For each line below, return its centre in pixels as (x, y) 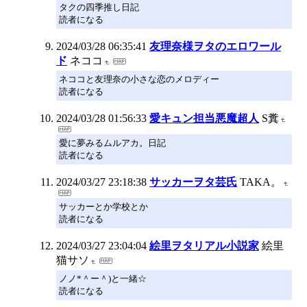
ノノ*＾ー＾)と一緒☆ (103, 278)
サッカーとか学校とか (103, 206)
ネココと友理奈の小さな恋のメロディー (139, 79)
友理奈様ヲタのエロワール (215, 46)
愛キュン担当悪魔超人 (204, 118)
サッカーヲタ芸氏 (193, 182)
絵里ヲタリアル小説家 (204, 245)
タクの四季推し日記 (99, 7)
